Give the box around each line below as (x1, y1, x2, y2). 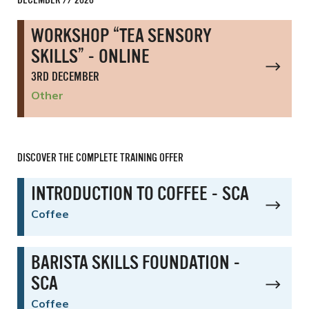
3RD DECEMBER (31, 70, 99, 83)
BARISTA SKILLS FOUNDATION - (31, 254, 241, 274)
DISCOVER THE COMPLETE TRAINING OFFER (17, 152, 183, 164)
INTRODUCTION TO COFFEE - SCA (31, 185, 249, 205)
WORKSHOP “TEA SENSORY (31, 27, 212, 47)
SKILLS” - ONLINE (31, 48, 150, 68)
